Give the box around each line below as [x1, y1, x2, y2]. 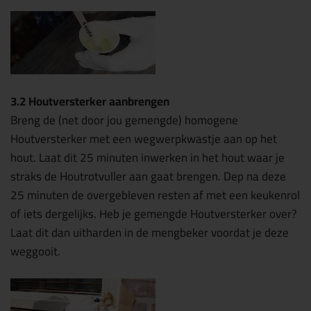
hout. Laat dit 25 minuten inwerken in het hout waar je [10, 146, 285, 169]
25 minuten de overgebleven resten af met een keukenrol [10, 183, 300, 206]
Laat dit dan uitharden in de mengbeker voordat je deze [10, 221, 289, 244]
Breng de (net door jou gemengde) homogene [10, 108, 238, 131]
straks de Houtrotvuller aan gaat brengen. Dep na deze [10, 165, 286, 187]
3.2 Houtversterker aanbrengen [10, 90, 169, 112]
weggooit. [10, 239, 60, 262]
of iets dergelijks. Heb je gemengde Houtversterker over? [10, 202, 297, 225]
